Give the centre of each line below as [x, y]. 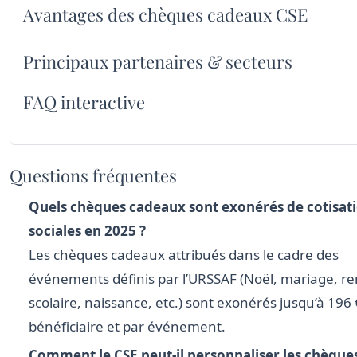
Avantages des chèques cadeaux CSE [165, 14]
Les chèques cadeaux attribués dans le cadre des [184, 254]
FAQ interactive [84, 102]
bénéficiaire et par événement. [127, 326]
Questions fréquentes [93, 175]
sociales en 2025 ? [87, 230]
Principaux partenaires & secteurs [158, 61]
